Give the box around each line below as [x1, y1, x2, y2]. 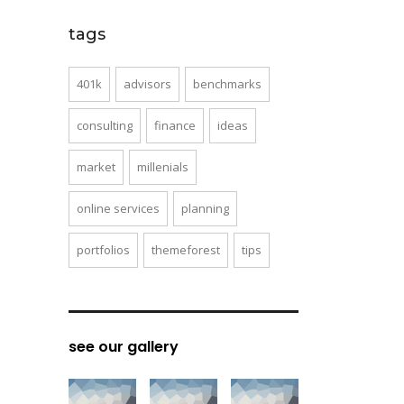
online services [77, 200, 160, 216]
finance [154, 117, 196, 133]
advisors [124, 76, 171, 92]
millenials [137, 159, 188, 175]
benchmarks [193, 76, 262, 92]
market [77, 159, 115, 175]
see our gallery [69, 336, 179, 357]
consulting [77, 117, 133, 133]
